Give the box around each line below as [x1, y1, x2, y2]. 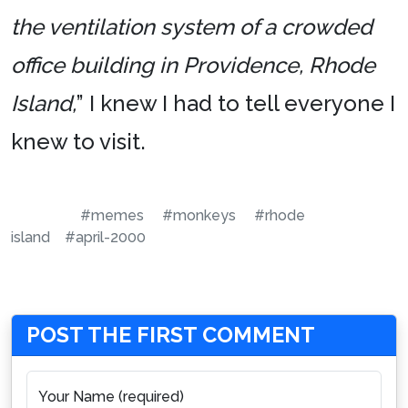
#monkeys [162, 207, 236, 224]
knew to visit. [11, 128, 146, 155]
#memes [80, 207, 144, 224]
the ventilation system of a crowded [11, 14, 372, 40]
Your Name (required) [38, 388, 184, 405]
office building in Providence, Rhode [11, 52, 375, 78]
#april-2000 [65, 229, 146, 246]
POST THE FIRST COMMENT [26, 322, 315, 347]
